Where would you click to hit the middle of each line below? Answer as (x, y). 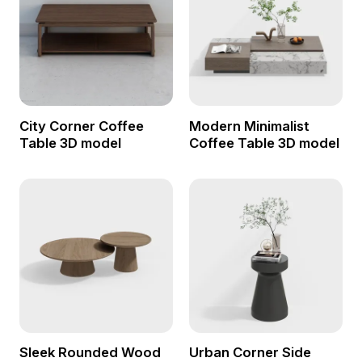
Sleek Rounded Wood (90, 352)
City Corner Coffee (81, 126)
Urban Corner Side (250, 352)
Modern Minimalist (249, 126)
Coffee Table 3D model (264, 143)
